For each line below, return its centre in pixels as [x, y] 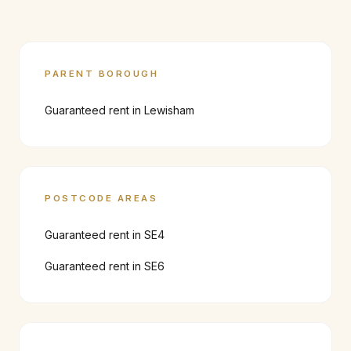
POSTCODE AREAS [101, 198]
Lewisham [169, 110]
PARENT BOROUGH [102, 74]
